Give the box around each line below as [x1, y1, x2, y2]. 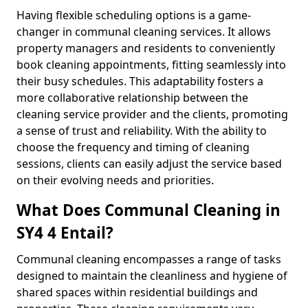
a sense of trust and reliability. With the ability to [16, 122, 267, 138]
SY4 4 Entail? [16, 221, 113, 243]
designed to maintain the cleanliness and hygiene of [16, 267, 287, 283]
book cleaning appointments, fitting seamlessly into [16, 56, 286, 72]
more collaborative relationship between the [16, 89, 248, 105]
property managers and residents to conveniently [16, 40, 275, 56]
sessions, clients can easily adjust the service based [16, 155, 282, 171]
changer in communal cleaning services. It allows [16, 23, 271, 39]
